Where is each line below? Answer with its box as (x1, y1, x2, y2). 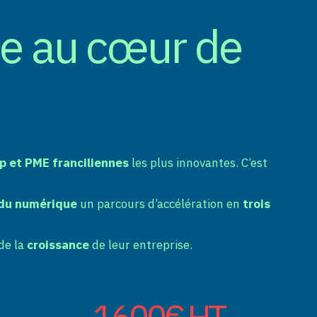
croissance (27, 236, 92, 253)
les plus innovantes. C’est (129, 154, 267, 171)
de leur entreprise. (92, 236, 192, 253)
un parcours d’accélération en (77, 195, 243, 212)
